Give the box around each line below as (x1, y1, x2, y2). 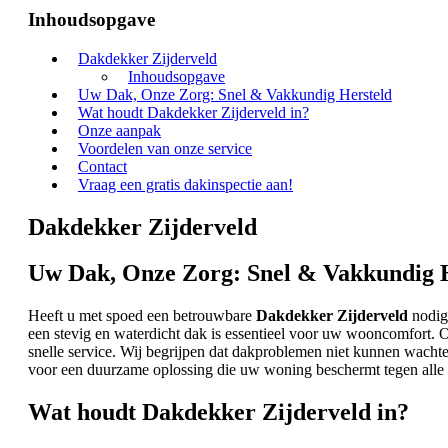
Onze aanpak (78, 121, 161, 139)
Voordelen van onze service (78, 139, 252, 157)
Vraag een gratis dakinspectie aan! (78, 175, 293, 193)
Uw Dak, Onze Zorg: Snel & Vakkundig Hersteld (78, 85, 392, 103)
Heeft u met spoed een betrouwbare (28, 307, 256, 325)
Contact (78, 157, 127, 175)
